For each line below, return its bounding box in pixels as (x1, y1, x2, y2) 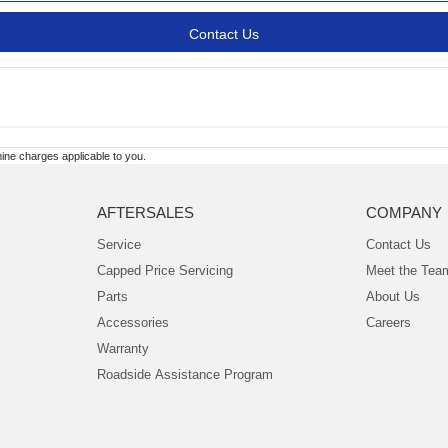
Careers (366, 314, 412, 330)
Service (96, 236, 141, 252)
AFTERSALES (96, 203, 194, 221)
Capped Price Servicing (96, 262, 233, 278)
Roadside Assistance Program (96, 366, 273, 382)
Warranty (96, 340, 149, 356)
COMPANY (366, 203, 443, 221)
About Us (366, 288, 421, 304)
